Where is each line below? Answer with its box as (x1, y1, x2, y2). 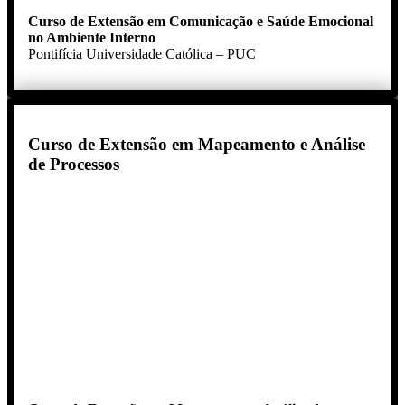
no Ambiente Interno (28, 29, 155, 45)
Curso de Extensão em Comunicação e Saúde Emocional (28, 13, 373, 29)
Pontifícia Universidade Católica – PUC (28, 45, 256, 61)
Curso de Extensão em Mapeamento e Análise (28, 135, 365, 155)
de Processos (28, 155, 119, 174)
